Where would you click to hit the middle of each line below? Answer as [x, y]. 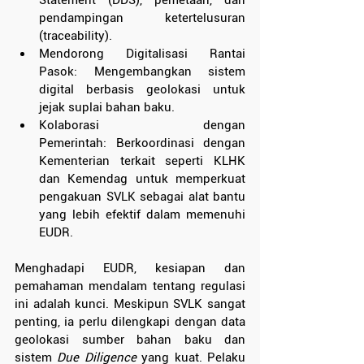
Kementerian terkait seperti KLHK [142, 161]
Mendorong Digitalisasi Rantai [142, 54]
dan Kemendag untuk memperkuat [142, 179]
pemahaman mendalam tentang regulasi [130, 286]
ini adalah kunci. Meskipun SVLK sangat [130, 304]
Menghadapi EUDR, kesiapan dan [130, 269]
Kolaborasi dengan [142, 126]
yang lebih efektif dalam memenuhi [142, 215]
